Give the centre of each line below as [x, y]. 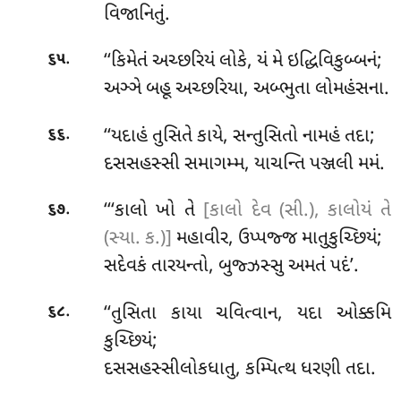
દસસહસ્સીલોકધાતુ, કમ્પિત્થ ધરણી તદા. [239, 369]
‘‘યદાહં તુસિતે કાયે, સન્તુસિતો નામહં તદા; [239, 137]
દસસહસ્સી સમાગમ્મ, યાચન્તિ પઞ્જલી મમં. [244, 164]
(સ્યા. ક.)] [137, 239]
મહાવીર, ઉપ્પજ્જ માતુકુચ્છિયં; [277, 239]
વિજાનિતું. [137, 15]
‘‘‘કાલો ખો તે [154, 212]
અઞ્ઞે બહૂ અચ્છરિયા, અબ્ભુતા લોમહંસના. [246, 90]
